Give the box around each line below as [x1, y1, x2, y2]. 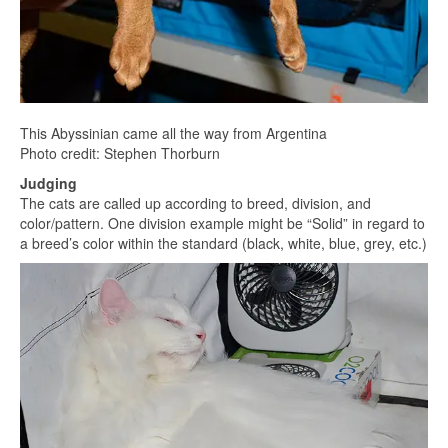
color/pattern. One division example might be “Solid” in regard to [20, 213, 425, 233]
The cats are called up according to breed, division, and [20, 193, 371, 213]
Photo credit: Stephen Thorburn [20, 143, 220, 163]
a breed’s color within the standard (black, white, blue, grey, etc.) [20, 233, 427, 253]
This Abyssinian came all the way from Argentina [20, 123, 327, 143]
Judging [20, 173, 77, 193]
